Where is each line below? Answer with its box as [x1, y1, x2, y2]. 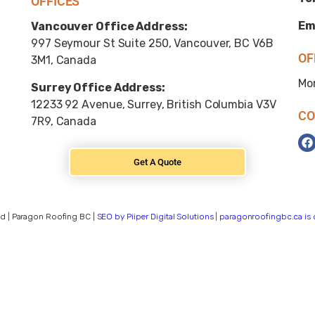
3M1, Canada [31, 53, 96, 67]
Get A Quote [134, 157, 181, 168]
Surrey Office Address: [31, 81, 165, 95]
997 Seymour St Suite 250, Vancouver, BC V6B [31, 37, 274, 51]
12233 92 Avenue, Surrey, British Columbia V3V [31, 98, 276, 112]
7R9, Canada [31, 115, 96, 129]
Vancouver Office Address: [31, 20, 188, 34]
